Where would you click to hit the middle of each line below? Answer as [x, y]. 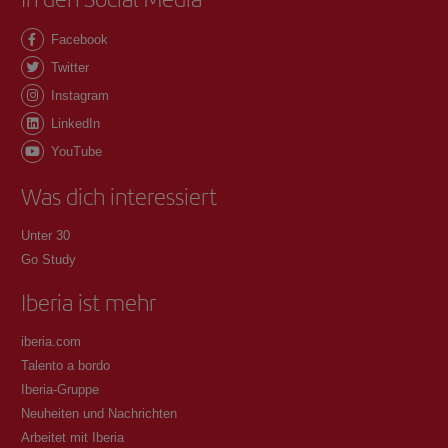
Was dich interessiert [118, 196]
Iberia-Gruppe [59, 389]
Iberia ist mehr [88, 302]
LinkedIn [73, 123]
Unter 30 [45, 235]
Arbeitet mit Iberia [72, 437]
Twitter [67, 67]
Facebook [77, 39]
